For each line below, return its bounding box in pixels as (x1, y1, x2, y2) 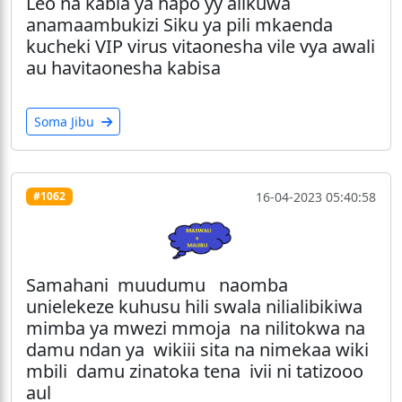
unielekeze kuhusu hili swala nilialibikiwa (26, 293, 363, 319)
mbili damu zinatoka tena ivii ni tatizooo (26, 358, 363, 383)
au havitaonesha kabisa (26, 55, 221, 80)
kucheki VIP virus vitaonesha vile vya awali (26, 33, 375, 58)
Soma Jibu (34, 112, 98, 130)
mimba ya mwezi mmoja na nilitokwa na (26, 315, 365, 340)
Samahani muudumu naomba (26, 272, 288, 297)
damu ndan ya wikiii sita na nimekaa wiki (26, 336, 369, 362)
